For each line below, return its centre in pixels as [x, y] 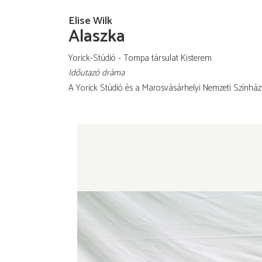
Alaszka [97, 36]
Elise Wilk [90, 21]
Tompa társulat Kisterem [168, 58]
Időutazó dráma [96, 73]
